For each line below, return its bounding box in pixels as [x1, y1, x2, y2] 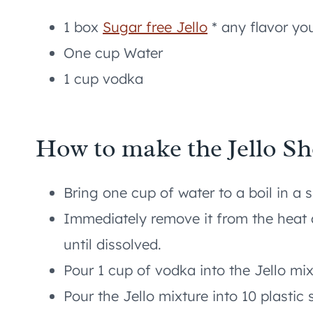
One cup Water [64, 43, 163, 61]
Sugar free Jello [103, 17, 208, 36]
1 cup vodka [64, 69, 143, 87]
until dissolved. [64, 235, 161, 253]
